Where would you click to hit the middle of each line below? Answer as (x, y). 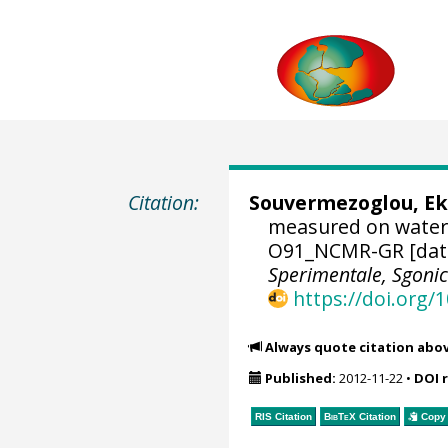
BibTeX (339, 416)
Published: (300, 378)
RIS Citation (283, 416)
